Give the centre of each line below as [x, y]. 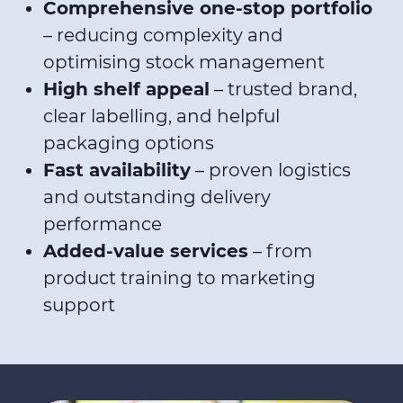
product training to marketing [179, 278]
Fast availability [117, 170]
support [79, 305]
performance [105, 224]
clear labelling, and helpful [161, 116]
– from [280, 251]
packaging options [131, 143]
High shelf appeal [126, 89]
